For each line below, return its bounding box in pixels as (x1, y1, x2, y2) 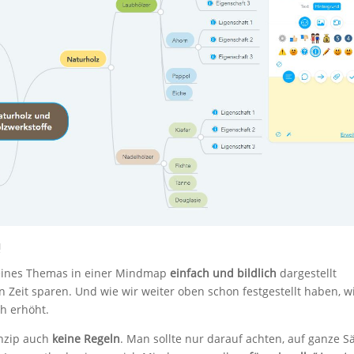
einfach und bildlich (170, 265, 277, 281)
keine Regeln (52, 331, 120, 347)
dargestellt (277, 265, 337, 281)
